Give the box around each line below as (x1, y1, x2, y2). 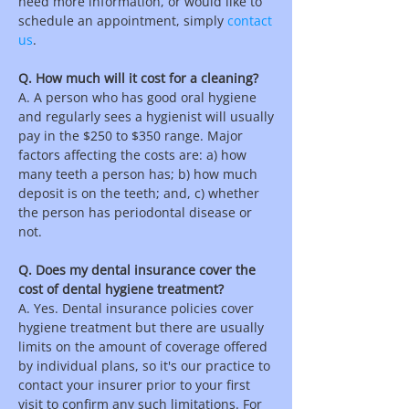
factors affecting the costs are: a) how (18, 146, 246, 163)
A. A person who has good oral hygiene (18, 89, 257, 106)
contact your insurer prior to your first (18, 376, 250, 393)
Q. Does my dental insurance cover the (18, 261, 256, 278)
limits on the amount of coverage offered (18, 338, 267, 355)
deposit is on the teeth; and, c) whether (18, 184, 259, 202)
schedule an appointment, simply (18, 12, 227, 29)
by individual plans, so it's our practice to (18, 357, 270, 374)
